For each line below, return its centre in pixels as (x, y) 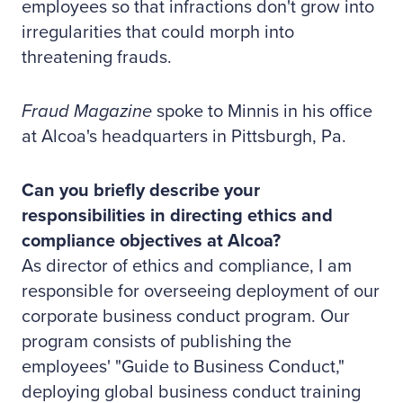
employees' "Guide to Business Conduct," (183, 367)
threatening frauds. (97, 58)
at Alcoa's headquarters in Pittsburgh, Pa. (184, 137)
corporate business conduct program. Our (186, 317)
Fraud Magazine (87, 112)
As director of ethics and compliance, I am (187, 266)
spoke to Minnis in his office (262, 112)
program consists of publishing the (157, 342)
